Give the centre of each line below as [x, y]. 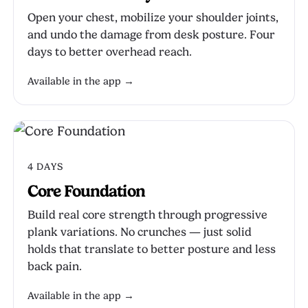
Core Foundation [86, 191]
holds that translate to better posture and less [152, 249]
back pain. [55, 266]
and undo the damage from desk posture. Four [151, 35]
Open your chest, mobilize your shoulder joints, [153, 18]
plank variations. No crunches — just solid [140, 232]
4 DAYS [45, 166]
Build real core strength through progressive [147, 215]
